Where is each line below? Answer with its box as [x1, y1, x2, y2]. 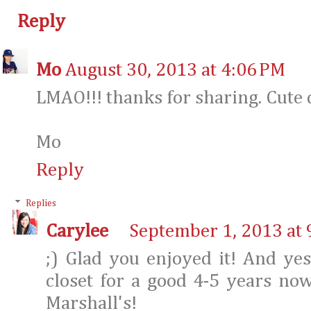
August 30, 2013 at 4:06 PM [65, 61, 285, 81]
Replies [26, 199, 57, 209]
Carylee [46, 221, 108, 241]
